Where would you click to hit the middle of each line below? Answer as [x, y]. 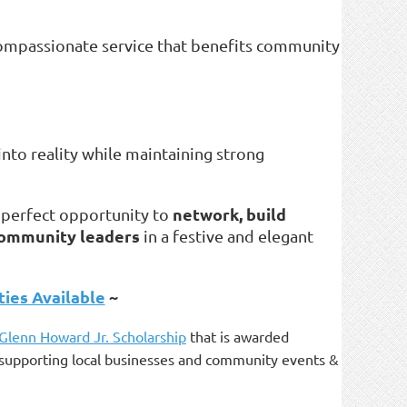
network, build [229, 214]
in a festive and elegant [227, 236]
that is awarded [238, 337]
